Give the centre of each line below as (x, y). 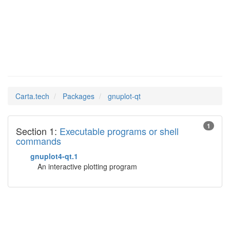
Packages (79, 96)
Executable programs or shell (119, 131)
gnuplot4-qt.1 (54, 156)
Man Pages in (51, 58)
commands (39, 141)
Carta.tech (32, 96)
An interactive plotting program (87, 166)
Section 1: (38, 131)
